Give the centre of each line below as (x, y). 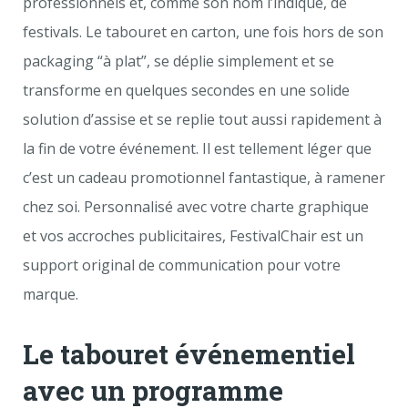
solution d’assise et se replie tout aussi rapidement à (202, 119)
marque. (51, 294)
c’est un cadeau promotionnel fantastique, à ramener (204, 178)
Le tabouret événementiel (189, 354)
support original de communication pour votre (182, 265)
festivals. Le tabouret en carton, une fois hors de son (203, 32)
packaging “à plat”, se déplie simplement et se (178, 61)
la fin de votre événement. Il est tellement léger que (197, 148)
